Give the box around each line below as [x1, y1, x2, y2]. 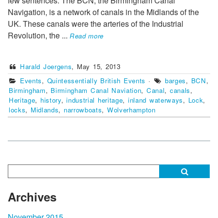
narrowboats [64, 105, 102, 115]
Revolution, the [8, 30, 62, 41]
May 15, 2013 [77, 62, 121, 72]
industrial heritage [66, 95, 123, 105]
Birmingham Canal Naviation [51, 86, 142, 95]
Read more [70, 31, 104, 41]
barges [164, 76, 186, 86]
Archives [8, 188, 56, 205]
